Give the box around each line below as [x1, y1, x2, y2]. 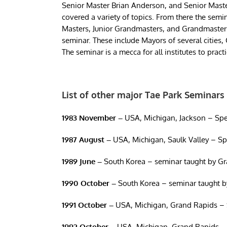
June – [79, 157, 104, 166]
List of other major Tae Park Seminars [61, 89, 224, 100]
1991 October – [61, 200, 113, 210]
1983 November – [61, 113, 125, 123]
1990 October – [61, 178, 116, 188]
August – [79, 135, 111, 144]
